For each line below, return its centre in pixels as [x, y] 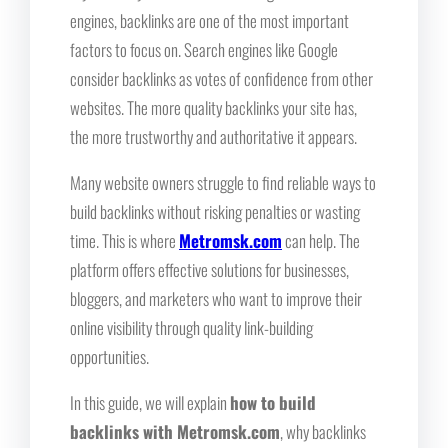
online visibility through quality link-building [191, 327]
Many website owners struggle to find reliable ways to [223, 182]
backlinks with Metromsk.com [175, 431]
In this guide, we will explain [150, 402]
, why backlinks [323, 431]
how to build [273, 402]
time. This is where [124, 240]
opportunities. [109, 356]
